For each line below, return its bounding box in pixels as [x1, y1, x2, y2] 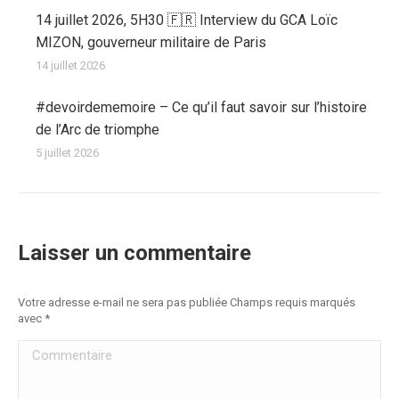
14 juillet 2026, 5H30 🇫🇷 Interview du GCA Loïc [36, 12, 338, 28]
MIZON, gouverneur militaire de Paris [36, 34, 266, 51]
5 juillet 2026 [36, 146, 99, 159]
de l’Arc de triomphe [36, 121, 159, 138]
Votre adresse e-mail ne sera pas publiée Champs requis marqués [18, 296, 355, 309]
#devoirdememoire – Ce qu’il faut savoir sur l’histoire [36, 99, 367, 116]
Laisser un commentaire [18, 240, 251, 265]
